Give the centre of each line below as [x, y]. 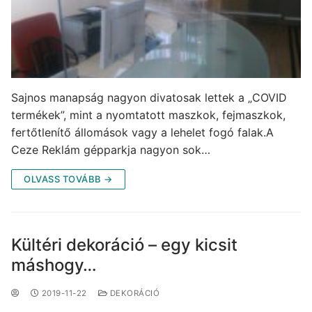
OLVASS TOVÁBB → [68, 179]
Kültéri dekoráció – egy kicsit [124, 244]
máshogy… [54, 265]
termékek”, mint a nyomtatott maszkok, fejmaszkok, [148, 115]
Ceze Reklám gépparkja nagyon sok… [111, 149]
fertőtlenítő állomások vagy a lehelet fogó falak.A [142, 132]
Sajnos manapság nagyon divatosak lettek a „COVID [149, 97]
